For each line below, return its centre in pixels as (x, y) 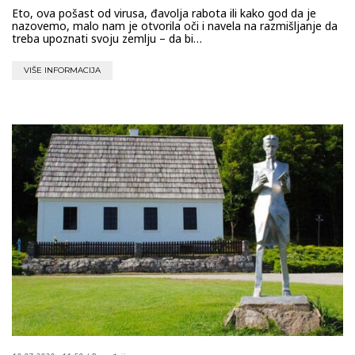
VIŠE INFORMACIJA (62, 70)
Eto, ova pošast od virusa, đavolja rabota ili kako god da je (164, 13)
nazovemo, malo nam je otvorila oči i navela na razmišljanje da (175, 25)
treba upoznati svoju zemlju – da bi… (107, 38)
